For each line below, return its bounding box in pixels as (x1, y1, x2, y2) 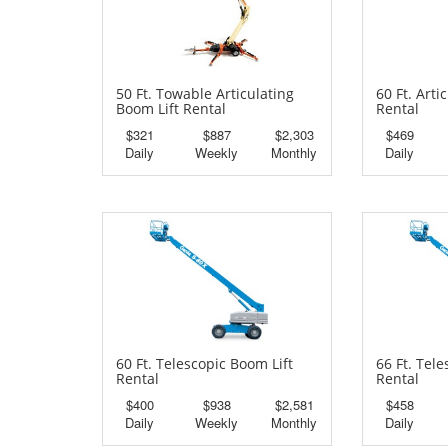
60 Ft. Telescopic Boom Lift (116, 354, 293, 374)
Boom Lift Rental (116, 99, 226, 119)
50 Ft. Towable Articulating (116, 84, 294, 104)
